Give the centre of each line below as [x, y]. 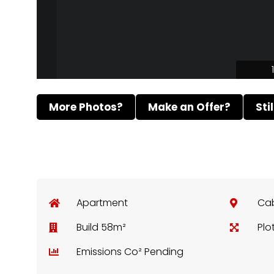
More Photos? [86, 107]
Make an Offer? [189, 107]
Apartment [102, 203]
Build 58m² [101, 227]
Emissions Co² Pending [130, 252]
